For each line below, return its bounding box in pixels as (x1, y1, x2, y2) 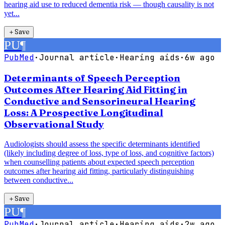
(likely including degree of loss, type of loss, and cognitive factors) (4, 148, 214, 157)
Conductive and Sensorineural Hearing (4, 95, 195, 107)
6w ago (185, 52, 215, 63)
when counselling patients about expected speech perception (4, 157, 194, 166)
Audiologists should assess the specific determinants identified (4, 139, 200, 148)
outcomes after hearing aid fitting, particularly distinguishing (4, 166, 194, 175)
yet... (4, 9, 20, 18)
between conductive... (4, 175, 73, 184)
